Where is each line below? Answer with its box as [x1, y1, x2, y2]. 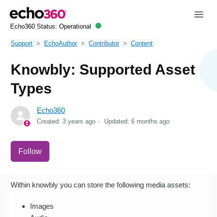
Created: [37, 117, 63, 125]
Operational [59, 23, 91, 31]
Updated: [104, 117, 132, 125]
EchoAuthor [44, 39, 77, 47]
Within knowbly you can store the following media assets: [11, 180, 191, 189]
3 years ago [62, 117, 96, 125]
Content [131, 39, 153, 47]
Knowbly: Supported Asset [11, 61, 196, 77]
